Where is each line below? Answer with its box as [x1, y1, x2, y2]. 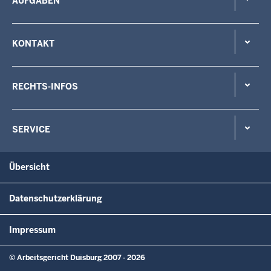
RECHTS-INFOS [12, 80, 78, 92]
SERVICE [12, 123, 50, 135]
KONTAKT [12, 38, 54, 49]
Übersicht [9, 161, 50, 172]
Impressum [9, 224, 56, 235]
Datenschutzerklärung [9, 192, 102, 204]
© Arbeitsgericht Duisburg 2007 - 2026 [9, 252, 145, 263]
